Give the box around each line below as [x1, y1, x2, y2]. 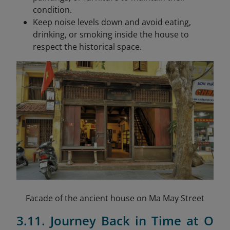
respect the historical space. [33, 41, 142, 52]
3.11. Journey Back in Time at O [16, 212, 214, 229]
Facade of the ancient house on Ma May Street [26, 192, 204, 204]
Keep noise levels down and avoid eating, [33, 16, 191, 28]
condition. [33, 4, 72, 15]
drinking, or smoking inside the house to [33, 28, 189, 40]
